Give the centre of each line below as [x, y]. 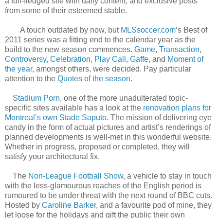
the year [18, 69]
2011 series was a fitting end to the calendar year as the [100, 39]
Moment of [185, 59]
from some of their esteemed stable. [66, 10]
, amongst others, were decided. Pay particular [112, 69]
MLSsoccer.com [148, 30]
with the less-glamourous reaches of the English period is [103, 185]
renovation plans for [177, 108]
